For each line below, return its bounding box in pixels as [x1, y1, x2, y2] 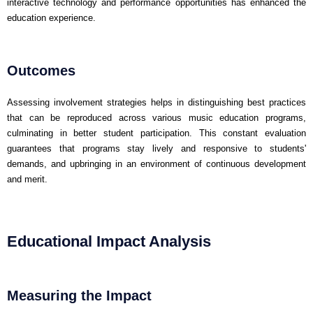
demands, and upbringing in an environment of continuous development [7, 158, 306, 169]
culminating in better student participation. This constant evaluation [7, 127, 306, 138]
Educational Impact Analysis [7, 232, 211, 250]
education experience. [7, 12, 96, 23]
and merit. [7, 173, 48, 184]
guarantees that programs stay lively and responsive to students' [7, 143, 306, 154]
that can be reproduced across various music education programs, [7, 112, 306, 123]
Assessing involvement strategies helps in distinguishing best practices [7, 96, 306, 108]
